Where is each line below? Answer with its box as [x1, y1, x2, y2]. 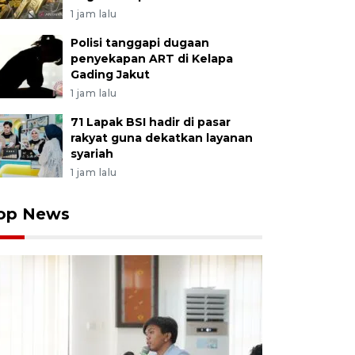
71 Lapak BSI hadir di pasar [70, 115, 231, 129]
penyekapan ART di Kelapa [70, 52, 233, 66]
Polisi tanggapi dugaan [70, 36, 209, 50]
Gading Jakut [70, 67, 150, 82]
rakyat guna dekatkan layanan [70, 131, 253, 145]
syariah [70, 147, 113, 161]
